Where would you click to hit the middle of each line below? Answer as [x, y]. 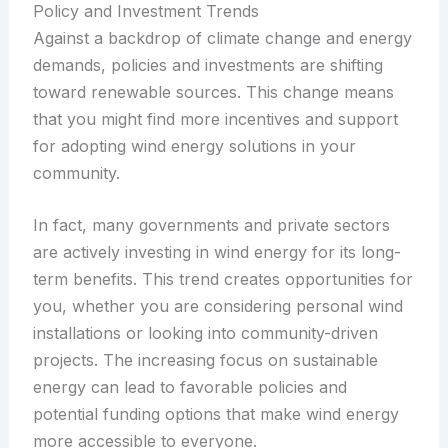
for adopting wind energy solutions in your [194, 145]
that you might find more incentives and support [215, 118]
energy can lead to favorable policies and [189, 387]
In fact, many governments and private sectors [211, 225]
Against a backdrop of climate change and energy [222, 37]
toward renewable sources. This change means [213, 91]
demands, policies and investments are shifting [207, 64]
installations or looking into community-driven [205, 333]
